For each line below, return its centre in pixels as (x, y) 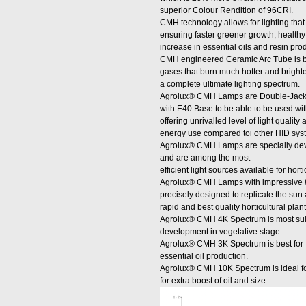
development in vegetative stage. (221, 232)
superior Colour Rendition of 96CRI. (226, 10)
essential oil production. (204, 256)
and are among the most (205, 158)
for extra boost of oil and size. (214, 281)
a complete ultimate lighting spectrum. (230, 84)
